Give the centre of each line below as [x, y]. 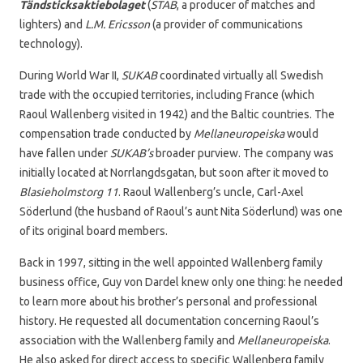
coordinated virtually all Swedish [240, 75]
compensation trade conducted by [107, 133]
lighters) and [52, 24]
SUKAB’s [133, 153]
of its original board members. [94, 231]
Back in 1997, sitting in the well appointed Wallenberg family [171, 262]
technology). [51, 43]
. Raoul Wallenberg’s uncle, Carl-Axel [211, 192]
